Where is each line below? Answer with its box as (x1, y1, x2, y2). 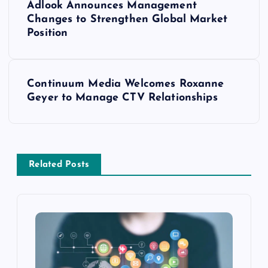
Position (27, 28, 68, 39)
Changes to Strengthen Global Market (27, 14, 228, 26)
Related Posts (29, 160, 90, 170)
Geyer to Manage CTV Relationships (27, 92, 218, 104)
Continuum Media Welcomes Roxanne (27, 78, 224, 90)
